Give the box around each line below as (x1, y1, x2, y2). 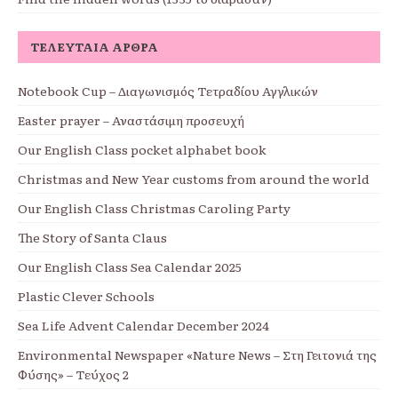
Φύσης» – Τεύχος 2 (18, 365, 129, 384)
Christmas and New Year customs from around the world (18, 170, 370, 188)
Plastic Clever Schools (18, 287, 155, 306)
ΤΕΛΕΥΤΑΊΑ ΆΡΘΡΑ (31, 38, 158, 56)
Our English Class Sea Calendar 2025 (18, 258, 242, 276)
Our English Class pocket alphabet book (18, 140, 267, 159)
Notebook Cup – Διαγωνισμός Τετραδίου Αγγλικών (18, 82, 318, 100)
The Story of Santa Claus (18, 228, 167, 247)
